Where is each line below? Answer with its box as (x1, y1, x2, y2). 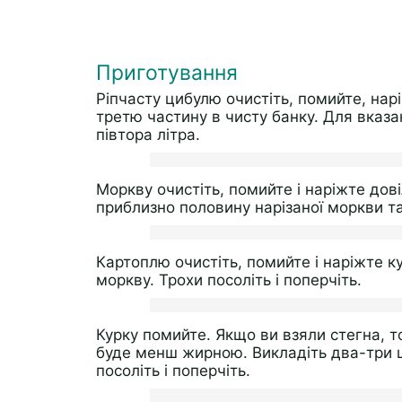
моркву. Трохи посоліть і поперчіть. (96, 271, 362, 289)
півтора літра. (96, 126, 200, 144)
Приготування (96, 60, 238, 85)
